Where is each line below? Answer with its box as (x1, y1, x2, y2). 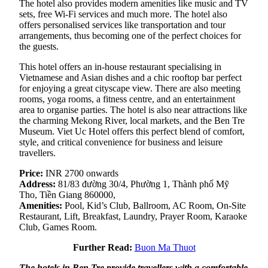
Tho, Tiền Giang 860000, (19, 190, 115, 200)
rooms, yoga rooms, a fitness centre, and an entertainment (19, 94, 235, 105)
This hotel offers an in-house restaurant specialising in (19, 62, 221, 72)
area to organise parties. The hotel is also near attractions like (19, 105, 247, 115)
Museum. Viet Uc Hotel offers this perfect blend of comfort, (19, 126, 245, 137)
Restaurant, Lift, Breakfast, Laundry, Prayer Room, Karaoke (19, 211, 247, 222)
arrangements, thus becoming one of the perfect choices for (19, 31, 241, 41)
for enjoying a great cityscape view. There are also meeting (19, 83, 240, 94)
